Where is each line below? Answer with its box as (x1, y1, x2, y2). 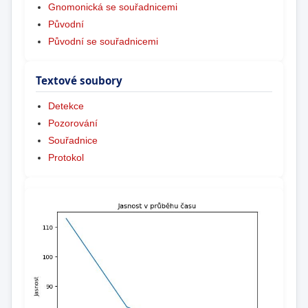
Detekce (47, 100, 84, 112)
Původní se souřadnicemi (47, 35, 158, 47)
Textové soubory (36, 73, 123, 87)
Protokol (47, 152, 84, 164)
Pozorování (47, 118, 98, 129)
